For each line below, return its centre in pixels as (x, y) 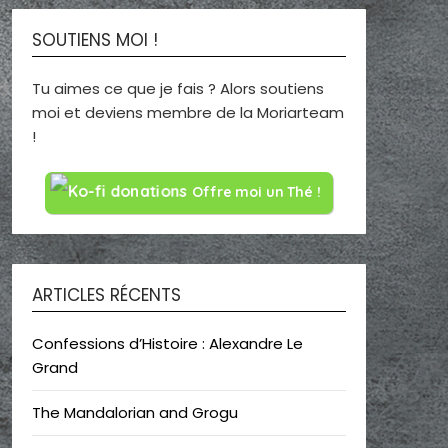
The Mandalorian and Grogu (134, 412)
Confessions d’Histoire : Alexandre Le (167, 343)
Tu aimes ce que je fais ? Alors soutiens (177, 89)
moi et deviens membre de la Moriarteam (187, 113)
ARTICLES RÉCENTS (106, 294)
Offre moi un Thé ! (256, 191)
